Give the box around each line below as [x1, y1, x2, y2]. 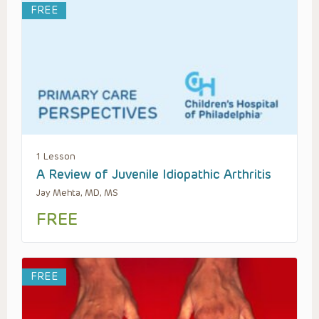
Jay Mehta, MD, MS [36, 187, 118, 199]
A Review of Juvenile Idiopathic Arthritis [36, 167, 271, 183]
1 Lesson [36, 151, 75, 162]
